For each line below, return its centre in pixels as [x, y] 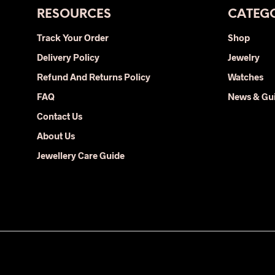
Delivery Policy [68, 57]
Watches [246, 77]
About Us [56, 136]
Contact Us [60, 116]
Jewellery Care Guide [81, 155]
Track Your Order [73, 37]
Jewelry [244, 57]
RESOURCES [74, 14]
